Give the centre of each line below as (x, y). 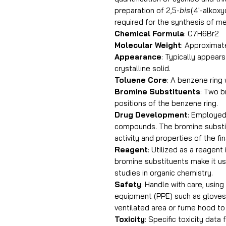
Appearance (138, 57)
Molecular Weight (148, 45)
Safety (128, 184)
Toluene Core (141, 80)
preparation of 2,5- (147, 10)
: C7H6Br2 (202, 34)
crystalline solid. (143, 68)
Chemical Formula (149, 34)
